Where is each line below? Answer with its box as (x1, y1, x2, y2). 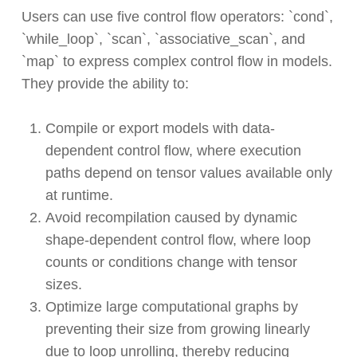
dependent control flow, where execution (45, 143, 301, 159)
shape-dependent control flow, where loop (45, 232, 311, 249)
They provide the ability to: (21, 76, 193, 92)
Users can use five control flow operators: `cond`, (21, 9, 333, 25)
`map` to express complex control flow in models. (21, 53, 332, 70)
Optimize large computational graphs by (45, 299, 298, 316)
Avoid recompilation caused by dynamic (45, 210, 297, 226)
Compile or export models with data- (45, 120, 275, 137)
